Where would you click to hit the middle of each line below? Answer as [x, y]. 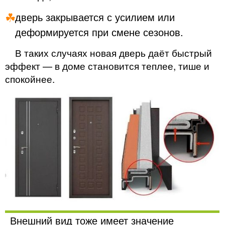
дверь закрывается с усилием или [95, 17]
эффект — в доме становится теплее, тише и [107, 65]
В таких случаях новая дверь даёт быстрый [114, 52]
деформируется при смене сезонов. [99, 32]
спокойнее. [30, 78]
